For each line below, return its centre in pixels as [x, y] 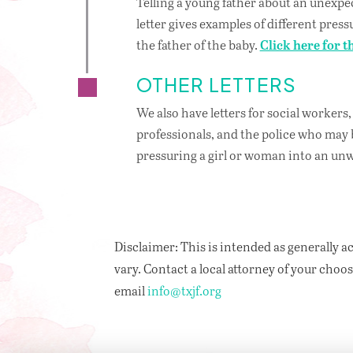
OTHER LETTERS [216, 84]
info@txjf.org [184, 291]
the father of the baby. [198, 45]
